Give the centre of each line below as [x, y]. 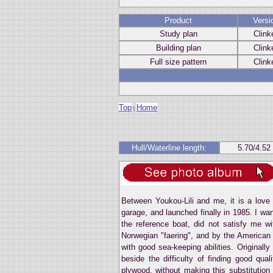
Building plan [178, 48]
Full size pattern [178, 62]
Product [178, 20]
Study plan [178, 34]
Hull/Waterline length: [169, 147]
